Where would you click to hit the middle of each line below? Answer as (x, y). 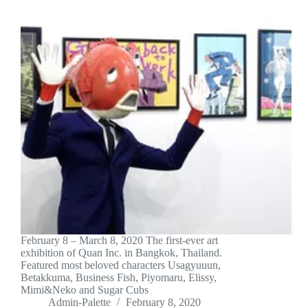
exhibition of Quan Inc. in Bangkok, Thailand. (121, 253)
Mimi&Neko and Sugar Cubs (85, 290)
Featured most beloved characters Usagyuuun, (121, 265)
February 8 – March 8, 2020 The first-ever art (119, 241)
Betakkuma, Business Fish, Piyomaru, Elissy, (119, 278)
